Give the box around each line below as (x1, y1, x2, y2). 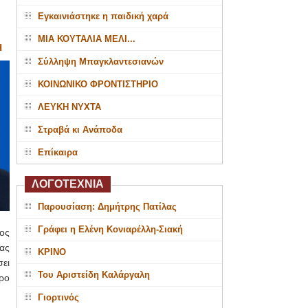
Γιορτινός (37, 292, 79, 302)
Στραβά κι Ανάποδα (37, 124, 122, 135)
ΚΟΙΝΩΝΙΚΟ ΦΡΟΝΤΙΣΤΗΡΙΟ (37, 79, 158, 89)
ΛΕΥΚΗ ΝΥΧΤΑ (37, 102, 101, 112)
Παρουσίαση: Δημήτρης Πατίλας (37, 201, 177, 212)
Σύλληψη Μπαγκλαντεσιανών (37, 56, 164, 67)
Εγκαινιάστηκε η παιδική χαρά (37, 11, 168, 21)
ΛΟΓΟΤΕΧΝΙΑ (31, 178, 104, 190)
